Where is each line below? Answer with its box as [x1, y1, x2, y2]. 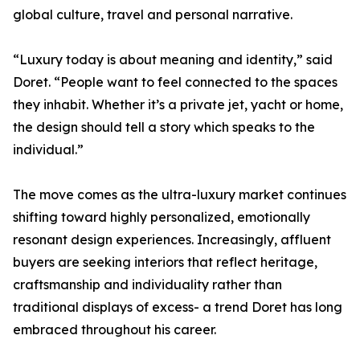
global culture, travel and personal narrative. [13, 6, 292, 23]
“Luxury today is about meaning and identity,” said [13, 51, 333, 68]
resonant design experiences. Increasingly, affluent [13, 231, 331, 248]
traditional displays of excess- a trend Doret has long [13, 299, 342, 316]
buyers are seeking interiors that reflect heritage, [13, 254, 317, 271]
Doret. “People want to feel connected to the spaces [13, 74, 337, 91]
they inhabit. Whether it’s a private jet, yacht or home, [13, 96, 343, 113]
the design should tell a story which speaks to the [13, 119, 315, 136]
